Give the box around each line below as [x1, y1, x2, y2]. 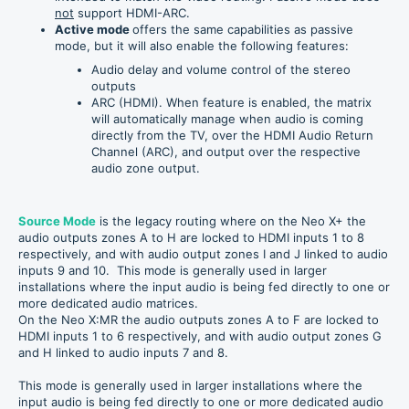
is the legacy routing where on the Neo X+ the [96, 213, 366, 228]
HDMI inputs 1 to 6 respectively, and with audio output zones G [18, 328, 382, 343]
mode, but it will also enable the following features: [55, 37, 349, 53]
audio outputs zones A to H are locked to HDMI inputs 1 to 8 [18, 229, 364, 245]
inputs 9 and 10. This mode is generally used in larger [18, 262, 327, 278]
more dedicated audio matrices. [18, 295, 198, 310]
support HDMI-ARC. [74, 5, 194, 20]
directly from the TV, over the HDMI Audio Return [91, 127, 373, 142]
